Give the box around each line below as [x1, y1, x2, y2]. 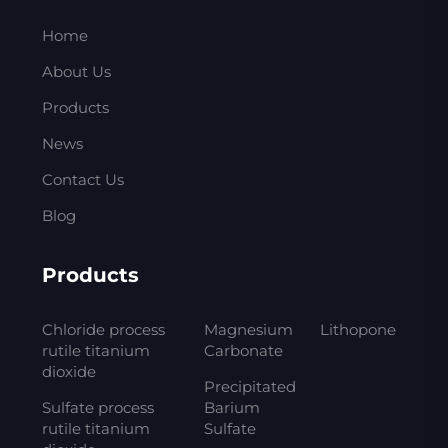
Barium [203, 397, 260, 417]
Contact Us [41, 169, 124, 189]
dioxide [41, 361, 96, 381]
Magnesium [203, 319, 293, 339]
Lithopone [320, 319, 397, 339]
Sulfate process [41, 397, 154, 417]
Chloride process [41, 319, 165, 339]
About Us [41, 61, 111, 81]
